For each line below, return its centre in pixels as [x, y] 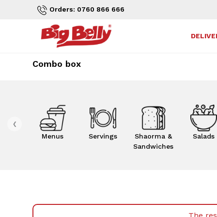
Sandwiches [153, 146]
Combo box [57, 64]
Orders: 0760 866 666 [87, 9]
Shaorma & [153, 136]
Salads [203, 136]
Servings [103, 136]
